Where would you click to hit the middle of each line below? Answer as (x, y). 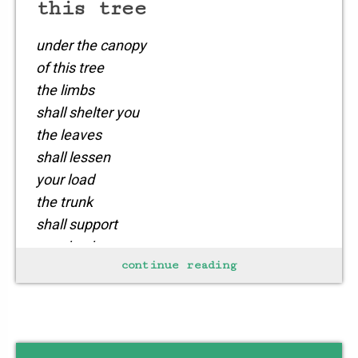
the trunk (64, 202)
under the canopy (91, 46)
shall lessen (73, 157)
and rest (62, 292)
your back (67, 247)
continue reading (179, 265)
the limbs (65, 90)
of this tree (70, 68)
